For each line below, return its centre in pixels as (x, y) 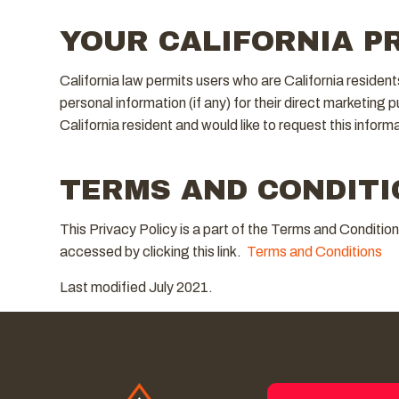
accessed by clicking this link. (153, 251)
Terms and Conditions (314, 251)
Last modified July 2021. (136, 287)
